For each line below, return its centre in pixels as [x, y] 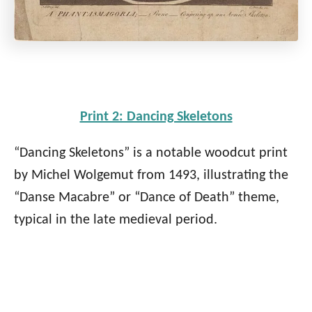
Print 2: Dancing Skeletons [156, 117]
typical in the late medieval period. [116, 220]
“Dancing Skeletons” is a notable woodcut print [151, 153]
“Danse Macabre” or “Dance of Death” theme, [147, 197]
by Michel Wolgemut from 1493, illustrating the [151, 175]
